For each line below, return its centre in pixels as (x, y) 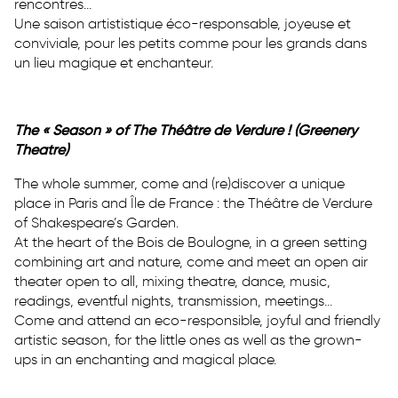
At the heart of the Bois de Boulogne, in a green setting (191, 242)
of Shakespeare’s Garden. (96, 222)
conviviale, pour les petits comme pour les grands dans (191, 43)
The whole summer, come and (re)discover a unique (179, 183)
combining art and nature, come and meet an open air (191, 261)
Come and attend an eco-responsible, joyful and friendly (197, 320)
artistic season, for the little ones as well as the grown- (188, 339)
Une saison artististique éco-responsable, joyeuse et (183, 23)
